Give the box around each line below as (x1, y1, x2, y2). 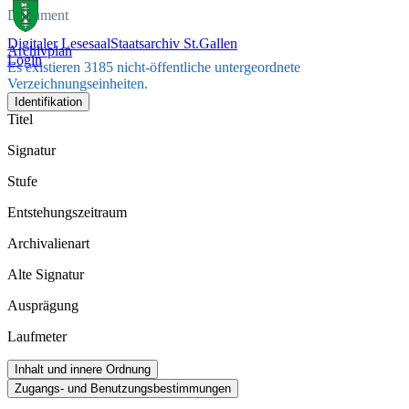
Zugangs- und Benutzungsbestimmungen (15, 382, 231, 396)
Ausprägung (7, 298, 79, 314)
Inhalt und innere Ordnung (15, 362, 151, 377)
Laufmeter (7, 329, 67, 345)
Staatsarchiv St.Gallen (110, 36, 237, 51)
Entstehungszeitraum (7, 204, 127, 221)
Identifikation (15, 95, 82, 110)
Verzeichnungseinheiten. (7, 76, 148, 92)
